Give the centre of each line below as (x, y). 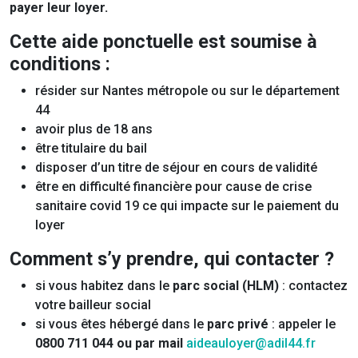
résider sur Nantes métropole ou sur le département (187, 91)
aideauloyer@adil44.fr (251, 344)
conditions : (60, 64)
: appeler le (302, 324)
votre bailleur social (93, 305)
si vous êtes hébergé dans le (121, 324)
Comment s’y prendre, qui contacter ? (172, 259)
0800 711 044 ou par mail (111, 344)
